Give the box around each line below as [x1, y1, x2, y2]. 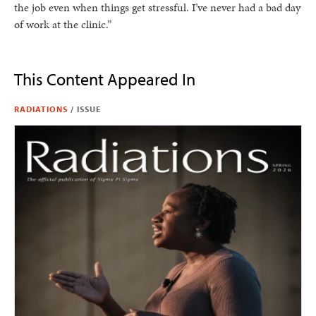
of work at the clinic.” [14, 16, 111, 32]
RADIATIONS [14, 104, 68, 114]
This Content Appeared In [14, 68, 195, 90]
